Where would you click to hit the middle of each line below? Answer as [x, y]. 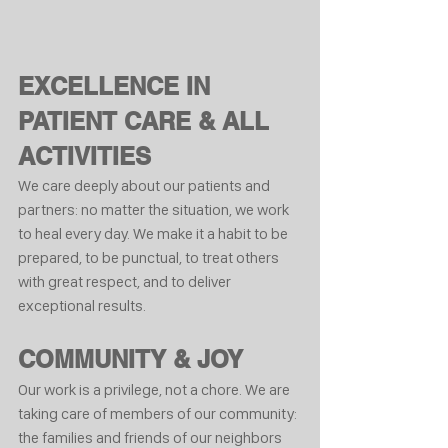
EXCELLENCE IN [117, 85]
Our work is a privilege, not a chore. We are [155, 389]
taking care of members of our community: [159, 413]
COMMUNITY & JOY [130, 358]
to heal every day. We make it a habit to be [154, 233]
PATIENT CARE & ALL [147, 120]
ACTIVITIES [84, 155]
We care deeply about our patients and [145, 185]
